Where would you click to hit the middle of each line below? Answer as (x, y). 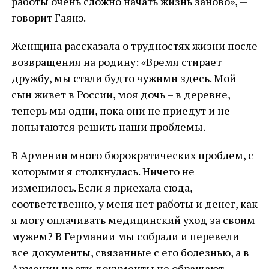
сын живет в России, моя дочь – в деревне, (120, 94)
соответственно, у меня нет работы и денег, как (134, 204)
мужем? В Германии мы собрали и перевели (125, 236)
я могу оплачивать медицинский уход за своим (133, 220)
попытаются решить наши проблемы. (108, 127)
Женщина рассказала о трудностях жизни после (134, 46)
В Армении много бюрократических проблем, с (132, 155)
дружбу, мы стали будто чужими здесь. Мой (123, 78)
